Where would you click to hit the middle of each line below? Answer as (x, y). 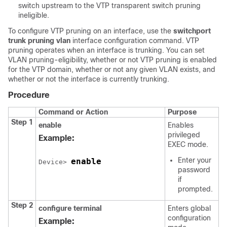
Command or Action (73, 112)
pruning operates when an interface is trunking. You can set (106, 50)
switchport (192, 31)
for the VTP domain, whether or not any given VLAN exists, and (112, 69)
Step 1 (22, 122)
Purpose (182, 112)
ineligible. (34, 15)
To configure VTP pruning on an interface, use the (91, 31)
